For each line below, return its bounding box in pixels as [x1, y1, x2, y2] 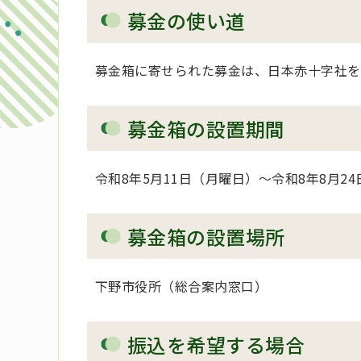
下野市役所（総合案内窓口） [95, 276, 268, 297]
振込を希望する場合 [127, 330, 305, 359]
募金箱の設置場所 [127, 222, 285, 251]
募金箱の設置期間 [127, 114, 285, 143]
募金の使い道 [127, 6, 246, 35]
